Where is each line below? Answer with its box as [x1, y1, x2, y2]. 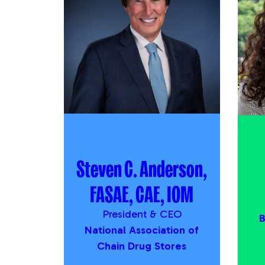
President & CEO [102, 207, 182, 221]
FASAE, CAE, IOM [90, 178, 194, 209]
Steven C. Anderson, [76, 153, 208, 183]
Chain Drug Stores [97, 239, 187, 253]
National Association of [85, 223, 199, 237]
